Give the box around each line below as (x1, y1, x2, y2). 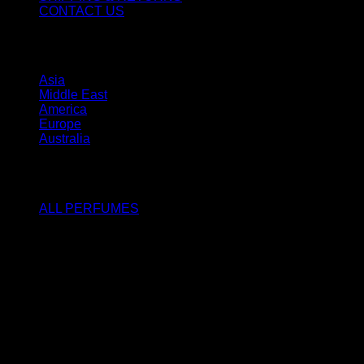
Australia (39, 132, 90, 146)
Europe (39, 117, 81, 132)
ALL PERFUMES (39, 201, 139, 216)
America (39, 102, 87, 117)
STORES (6, 34, 111, 57)
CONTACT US (39, 3, 124, 18)
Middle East (39, 88, 107, 102)
